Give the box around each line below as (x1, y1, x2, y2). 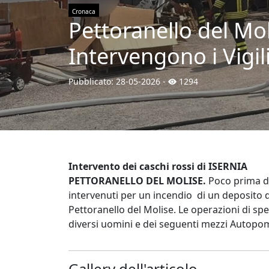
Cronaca (72, 7, 95, 16)
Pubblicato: (68, 76, 116, 87)
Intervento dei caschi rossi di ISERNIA (68, 160, 247, 173)
